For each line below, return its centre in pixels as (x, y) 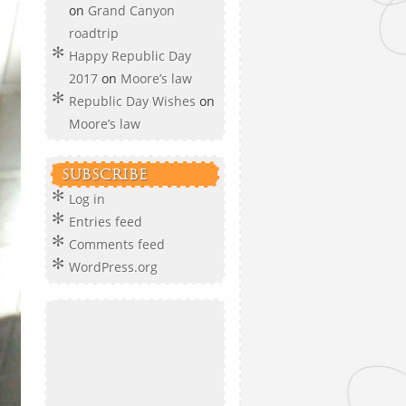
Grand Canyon (131, 10)
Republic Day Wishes (132, 101)
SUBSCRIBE (105, 174)
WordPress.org (113, 267)
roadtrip (96, 33)
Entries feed (106, 222)
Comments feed (117, 244)
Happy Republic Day (130, 56)
